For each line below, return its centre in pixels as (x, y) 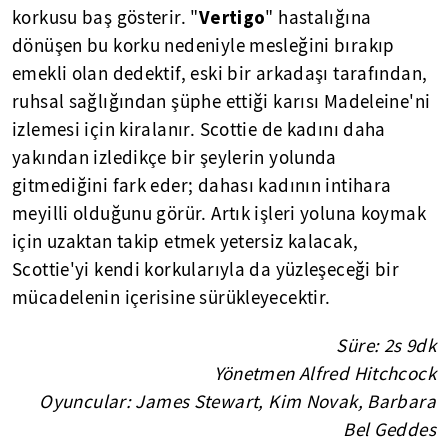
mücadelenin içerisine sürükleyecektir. (171, 298)
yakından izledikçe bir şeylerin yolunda (174, 158)
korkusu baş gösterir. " (105, 18)
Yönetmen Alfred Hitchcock (324, 374)
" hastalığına (318, 18)
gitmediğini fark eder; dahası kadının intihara (202, 186)
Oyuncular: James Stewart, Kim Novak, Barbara (237, 402)
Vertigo (232, 17)
